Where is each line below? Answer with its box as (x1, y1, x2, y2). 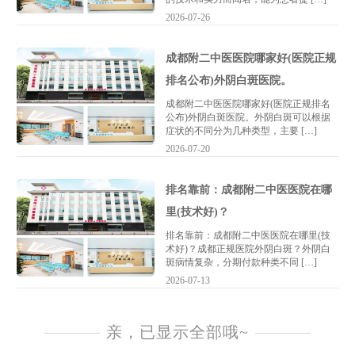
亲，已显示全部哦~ (106, 324, 249, 342)
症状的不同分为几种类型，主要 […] (165, 124, 317, 136)
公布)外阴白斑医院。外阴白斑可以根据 (165, 111, 330, 123)
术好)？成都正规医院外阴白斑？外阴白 (165, 243, 330, 255)
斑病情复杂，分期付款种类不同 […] (165, 257, 317, 269)
